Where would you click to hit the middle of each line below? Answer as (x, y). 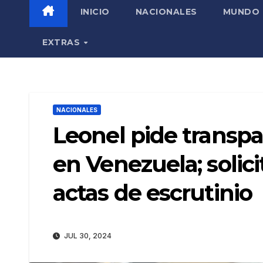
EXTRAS (63, 42)
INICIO (95, 11)
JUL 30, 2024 (87, 236)
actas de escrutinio (152, 193)
